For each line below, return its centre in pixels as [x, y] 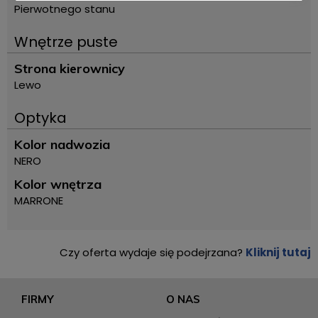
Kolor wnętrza [58, 185]
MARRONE [39, 201]
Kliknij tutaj [278, 253]
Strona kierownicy [70, 69]
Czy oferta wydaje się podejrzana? [153, 253]
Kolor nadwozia [62, 145]
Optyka [40, 118]
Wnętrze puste [66, 42]
